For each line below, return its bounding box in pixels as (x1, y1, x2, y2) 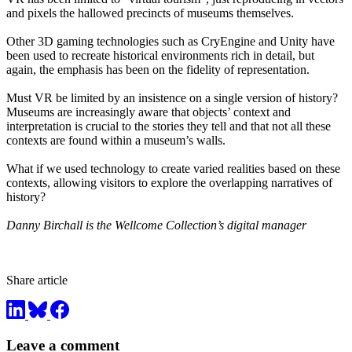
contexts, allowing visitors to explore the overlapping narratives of (6, 176, 332, 190)
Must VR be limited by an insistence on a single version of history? (6, 91, 338, 105)
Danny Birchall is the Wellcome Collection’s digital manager (6, 218, 306, 233)
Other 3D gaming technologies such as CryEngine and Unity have (6, 35, 335, 49)
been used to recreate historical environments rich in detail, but (6, 49, 314, 63)
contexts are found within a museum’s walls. (6, 134, 225, 148)
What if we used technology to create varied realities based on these (6, 162, 340, 176)
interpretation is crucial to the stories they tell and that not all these (6, 119, 331, 134)
